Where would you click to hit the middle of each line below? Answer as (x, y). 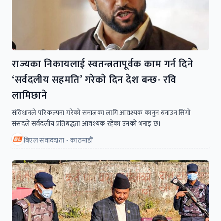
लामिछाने (29, 95)
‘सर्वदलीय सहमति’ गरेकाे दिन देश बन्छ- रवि (94, 80)
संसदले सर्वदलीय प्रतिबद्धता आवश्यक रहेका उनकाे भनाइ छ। (87, 123)
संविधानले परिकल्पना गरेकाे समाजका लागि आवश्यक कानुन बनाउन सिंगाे (101, 112)
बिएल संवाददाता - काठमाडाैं (58, 140)
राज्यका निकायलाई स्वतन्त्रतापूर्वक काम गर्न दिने (102, 64)
